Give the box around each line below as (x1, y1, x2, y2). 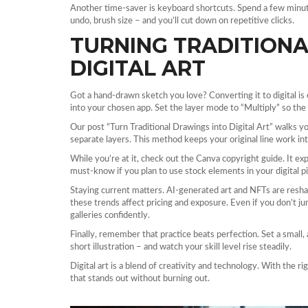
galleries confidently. (70, 211, 150, 220)
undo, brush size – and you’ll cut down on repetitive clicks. (70, 16, 294, 25)
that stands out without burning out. (70, 274, 210, 283)
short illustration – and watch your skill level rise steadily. (70, 243, 291, 252)
